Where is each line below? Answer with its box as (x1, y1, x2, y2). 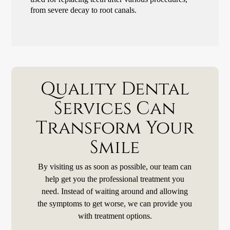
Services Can (54, 96, 176, 121)
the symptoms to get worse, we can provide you (37, 199, 193, 209)
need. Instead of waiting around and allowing (42, 186, 188, 197)
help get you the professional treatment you (45, 174, 185, 184)
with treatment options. (78, 211, 152, 221)
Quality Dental (40, 76, 189, 101)
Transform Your (35, 116, 194, 140)
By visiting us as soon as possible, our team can (38, 162, 192, 172)
